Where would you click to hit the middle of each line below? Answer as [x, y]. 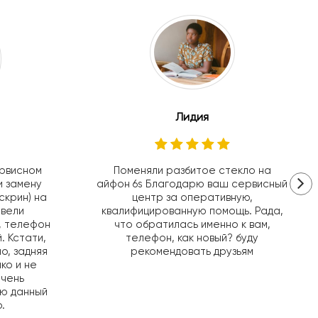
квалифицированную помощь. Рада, [192, 211]
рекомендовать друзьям [192, 252]
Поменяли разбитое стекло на [192, 171]
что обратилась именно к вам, [192, 225]
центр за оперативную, [192, 198]
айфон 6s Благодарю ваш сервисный [192, 184]
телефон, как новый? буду [192, 238]
